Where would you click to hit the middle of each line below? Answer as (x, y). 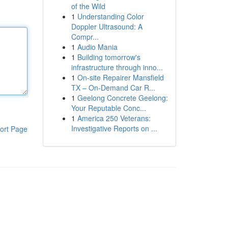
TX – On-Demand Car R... (113, 88)
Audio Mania (97, 47)
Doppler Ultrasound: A (107, 26)
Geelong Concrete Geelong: (122, 98)
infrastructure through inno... (117, 67)
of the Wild (88, 6)
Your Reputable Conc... (108, 108)
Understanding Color (110, 16)
